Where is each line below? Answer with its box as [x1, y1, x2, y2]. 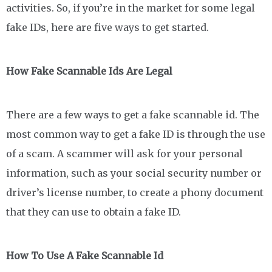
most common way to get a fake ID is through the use [6, 127, 265, 140]
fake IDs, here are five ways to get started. [6, 21, 209, 33]
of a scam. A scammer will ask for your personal [6, 147, 243, 160]
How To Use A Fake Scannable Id [6, 249, 163, 262]
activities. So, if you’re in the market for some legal [6, 1, 255, 14]
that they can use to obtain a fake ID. [6, 205, 181, 218]
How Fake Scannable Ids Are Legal [6, 64, 172, 77]
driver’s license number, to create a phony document [6, 186, 263, 199]
